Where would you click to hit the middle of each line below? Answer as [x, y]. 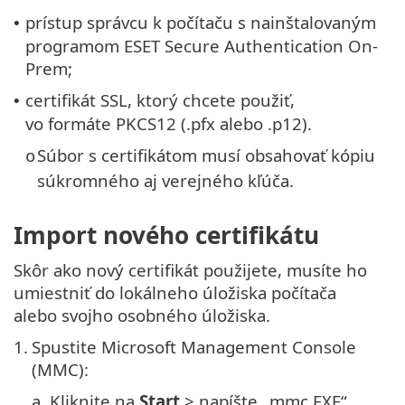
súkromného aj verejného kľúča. [165, 180]
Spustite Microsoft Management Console [194, 347]
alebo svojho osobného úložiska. [142, 316]
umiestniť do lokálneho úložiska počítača [175, 293]
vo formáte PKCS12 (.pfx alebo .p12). [169, 123]
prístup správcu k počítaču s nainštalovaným [201, 22]
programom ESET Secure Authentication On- [202, 45]
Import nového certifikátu [166, 235]
